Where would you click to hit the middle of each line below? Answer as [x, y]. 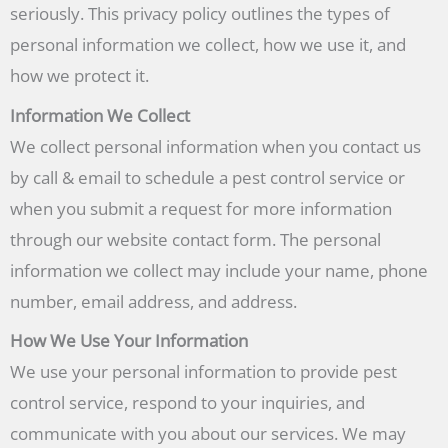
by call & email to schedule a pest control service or [207, 177]
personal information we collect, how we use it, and [208, 45]
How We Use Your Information [129, 341]
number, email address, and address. [153, 301]
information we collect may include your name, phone [219, 270]
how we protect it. [79, 76]
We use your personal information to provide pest [203, 372]
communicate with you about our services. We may [208, 434]
